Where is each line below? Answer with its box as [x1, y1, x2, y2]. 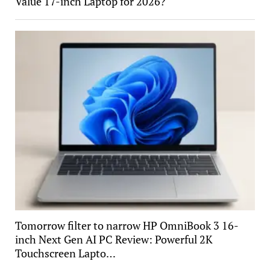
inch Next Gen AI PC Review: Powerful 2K [14, 231, 213, 246]
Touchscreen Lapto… [14, 245, 116, 260]
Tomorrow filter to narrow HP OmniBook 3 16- [14, 218, 239, 233]
